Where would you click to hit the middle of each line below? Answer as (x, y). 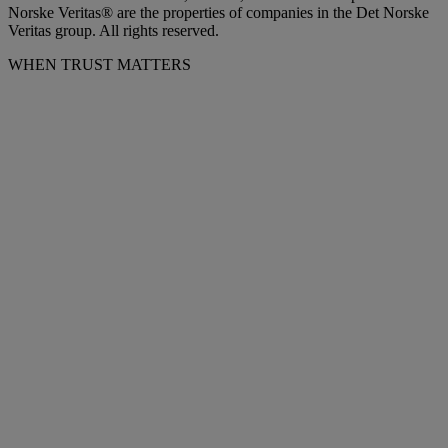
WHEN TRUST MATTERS (99, 64)
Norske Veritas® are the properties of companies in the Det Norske (218, 12)
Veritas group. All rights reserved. (113, 30)
